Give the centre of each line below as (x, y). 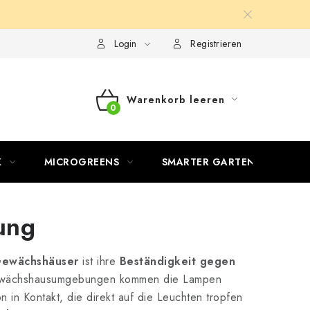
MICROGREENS (81, 162)
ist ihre (99, 261)
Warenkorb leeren (175, 100)
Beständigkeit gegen (177, 261)
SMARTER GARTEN (208, 162)
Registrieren (216, 44)
